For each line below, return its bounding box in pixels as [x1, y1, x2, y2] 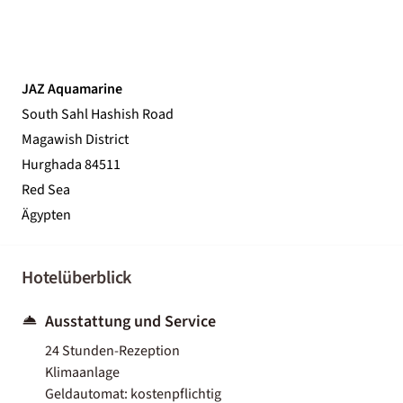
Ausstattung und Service [45, 309, 216, 333]
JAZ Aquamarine [22, 78, 122, 99]
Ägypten [22, 204, 71, 225]
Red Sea [22, 179, 70, 200]
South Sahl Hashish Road [22, 103, 174, 124]
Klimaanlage [45, 362, 120, 382]
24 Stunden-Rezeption [45, 340, 180, 361]
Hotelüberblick [22, 264, 132, 291]
